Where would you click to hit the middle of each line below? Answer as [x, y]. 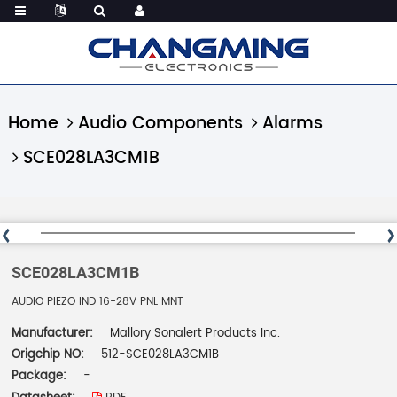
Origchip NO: [48, 355]
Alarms [293, 124]
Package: [41, 376]
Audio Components [161, 124]
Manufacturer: [54, 334]
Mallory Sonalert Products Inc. [195, 334]
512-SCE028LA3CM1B [160, 355]
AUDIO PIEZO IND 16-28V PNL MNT [98, 302]
